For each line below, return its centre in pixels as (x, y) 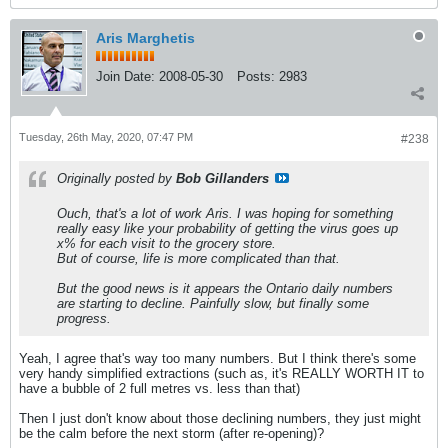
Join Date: (125, 76)
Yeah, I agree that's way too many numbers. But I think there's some (217, 358)
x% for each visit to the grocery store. (166, 243)
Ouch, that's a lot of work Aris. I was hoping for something (225, 213)
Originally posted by (116, 178)
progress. (84, 318)
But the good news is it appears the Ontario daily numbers (225, 288)
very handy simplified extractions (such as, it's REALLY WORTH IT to (221, 373)
